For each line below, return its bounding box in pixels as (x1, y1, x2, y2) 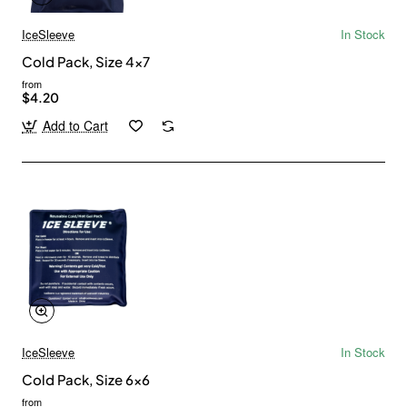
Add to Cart (42, 116, 108, 135)
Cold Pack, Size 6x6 (22, 370, 150, 388)
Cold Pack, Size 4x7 (22, 53, 150, 71)
